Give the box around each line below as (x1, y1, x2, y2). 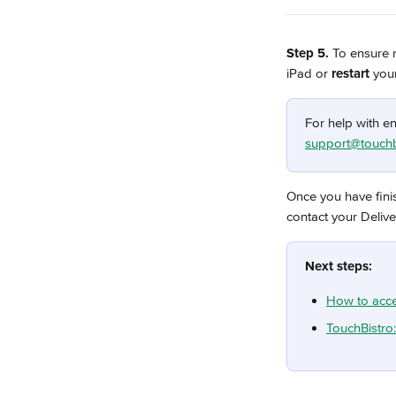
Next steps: (305, 258, 372, 274)
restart (328, 65, 369, 81)
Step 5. (286, 45, 332, 61)
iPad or (286, 65, 328, 81)
